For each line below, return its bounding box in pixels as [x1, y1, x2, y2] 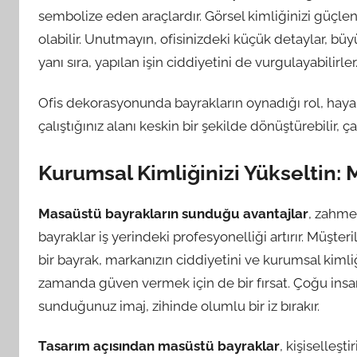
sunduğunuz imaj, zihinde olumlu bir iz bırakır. [38, 298, 320, 314]
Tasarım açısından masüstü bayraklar [38, 338, 280, 355]
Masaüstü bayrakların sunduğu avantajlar [38, 206, 308, 222]
